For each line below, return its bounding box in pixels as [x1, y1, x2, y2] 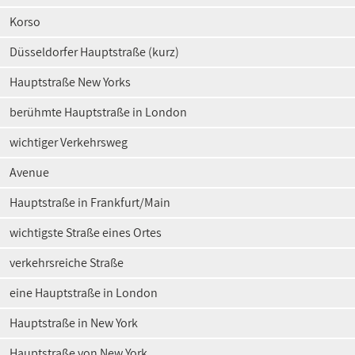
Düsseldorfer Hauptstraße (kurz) [10, 44, 179, 60]
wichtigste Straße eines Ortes [10, 224, 162, 241]
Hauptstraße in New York [10, 315, 138, 331]
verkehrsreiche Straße [10, 254, 124, 271]
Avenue [10, 164, 49, 181]
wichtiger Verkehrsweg [10, 134, 128, 151]
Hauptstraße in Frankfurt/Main [10, 194, 170, 211]
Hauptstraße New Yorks [10, 74, 131, 90]
